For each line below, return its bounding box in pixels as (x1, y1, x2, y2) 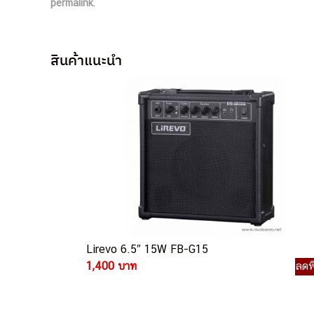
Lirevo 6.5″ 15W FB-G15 (86, 243, 208, 257)
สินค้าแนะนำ (50, 51, 122, 69)
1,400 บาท (86, 259, 137, 273)
